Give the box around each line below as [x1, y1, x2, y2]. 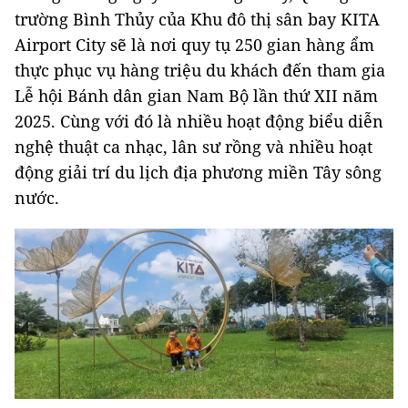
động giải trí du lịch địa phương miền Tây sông [15, 160, 382, 183]
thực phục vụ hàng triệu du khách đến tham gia [15, 58, 385, 81]
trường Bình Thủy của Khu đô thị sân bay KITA [15, 7, 380, 30]
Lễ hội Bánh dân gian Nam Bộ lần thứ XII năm [15, 84, 378, 107]
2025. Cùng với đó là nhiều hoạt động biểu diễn [15, 109, 383, 132]
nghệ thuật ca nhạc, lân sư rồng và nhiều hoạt [15, 135, 372, 158]
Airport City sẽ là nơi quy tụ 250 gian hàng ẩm [15, 33, 374, 56]
